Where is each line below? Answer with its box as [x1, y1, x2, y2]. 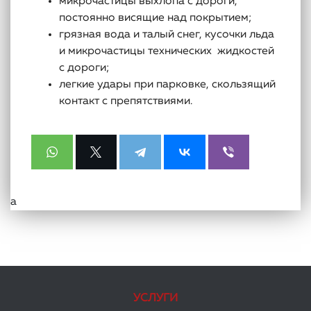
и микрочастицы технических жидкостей [59, 46, 274, 57]
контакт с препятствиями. [59, 96, 192, 107]
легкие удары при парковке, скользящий [59, 79, 276, 90]
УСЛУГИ [133, 293, 178, 304]
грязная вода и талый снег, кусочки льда [59, 29, 274, 40]
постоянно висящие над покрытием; [59, 12, 252, 24]
